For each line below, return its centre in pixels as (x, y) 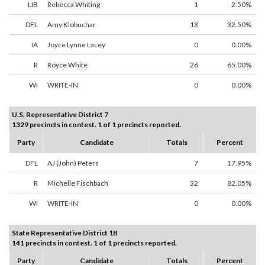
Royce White (67, 65)
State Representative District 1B (65, 233)
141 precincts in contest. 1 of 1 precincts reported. (94, 243)
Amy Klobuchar (72, 25)
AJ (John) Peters (73, 163)
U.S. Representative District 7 (60, 115)
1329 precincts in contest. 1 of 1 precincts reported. (96, 125)
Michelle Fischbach (78, 183)
